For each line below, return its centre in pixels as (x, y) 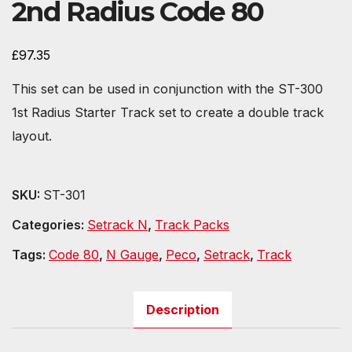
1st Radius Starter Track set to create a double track (168, 112)
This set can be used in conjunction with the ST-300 (167, 88)
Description (182, 309)
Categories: (49, 224)
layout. (32, 136)
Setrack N (117, 224)
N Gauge (132, 254)
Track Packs (192, 224)
